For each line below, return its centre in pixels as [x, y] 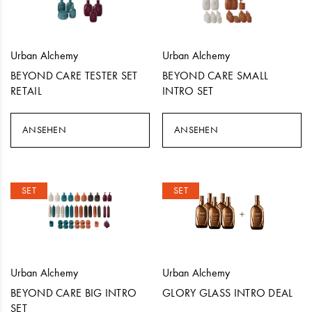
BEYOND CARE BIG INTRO [74, 293]
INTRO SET [188, 91]
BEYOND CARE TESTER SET [74, 76]
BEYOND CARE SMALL [216, 76]
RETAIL [26, 91]
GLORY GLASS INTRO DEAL [228, 293]
